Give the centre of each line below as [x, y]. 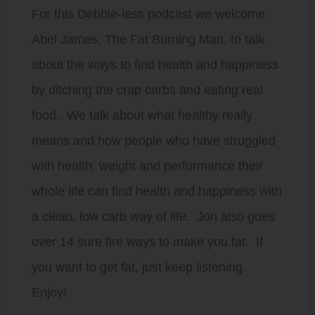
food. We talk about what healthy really [142, 115]
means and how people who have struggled [153, 141]
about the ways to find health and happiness [155, 65]
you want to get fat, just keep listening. [140, 267]
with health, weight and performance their [147, 166]
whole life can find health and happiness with [156, 191]
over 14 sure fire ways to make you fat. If [147, 242]
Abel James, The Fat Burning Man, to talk [148, 39]
